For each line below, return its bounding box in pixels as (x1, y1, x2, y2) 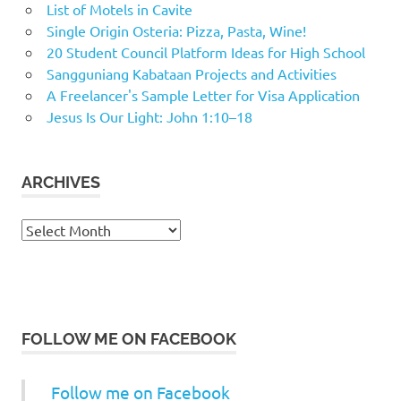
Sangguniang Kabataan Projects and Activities (46, 64, 337, 82)
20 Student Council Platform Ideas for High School (46, 42, 365, 61)
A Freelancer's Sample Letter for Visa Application (46, 85, 360, 104)
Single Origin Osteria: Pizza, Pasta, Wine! (46, 21, 306, 39)
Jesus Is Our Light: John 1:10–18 (46, 107, 252, 125)
